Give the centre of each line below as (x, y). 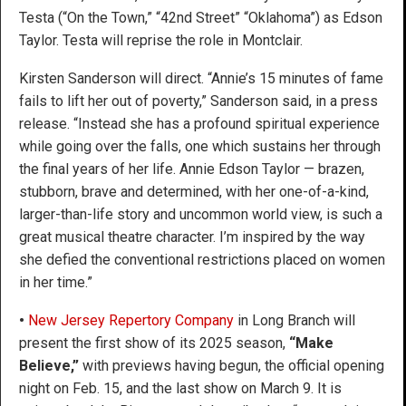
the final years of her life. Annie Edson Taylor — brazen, (192, 169)
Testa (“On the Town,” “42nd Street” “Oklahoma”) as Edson (201, 17)
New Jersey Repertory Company (131, 320)
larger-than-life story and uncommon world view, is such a (201, 214)
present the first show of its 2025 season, (154, 343)
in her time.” (56, 282)
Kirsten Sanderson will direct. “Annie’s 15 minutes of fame (201, 78)
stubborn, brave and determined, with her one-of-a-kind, (194, 191)
